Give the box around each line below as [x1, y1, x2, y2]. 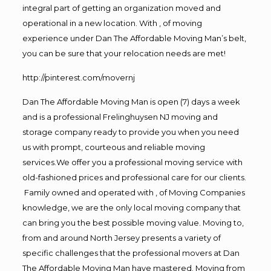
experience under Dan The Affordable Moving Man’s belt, [22, 33, 246, 43]
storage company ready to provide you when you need [22, 126, 239, 137]
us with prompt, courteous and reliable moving [22, 142, 205, 152]
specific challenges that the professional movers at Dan [22, 247, 240, 258]
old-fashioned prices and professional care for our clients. [22, 172, 246, 182]
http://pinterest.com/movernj [22, 72, 135, 82]
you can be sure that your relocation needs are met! [22, 48, 226, 58]
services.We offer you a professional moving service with [22, 157, 243, 167]
